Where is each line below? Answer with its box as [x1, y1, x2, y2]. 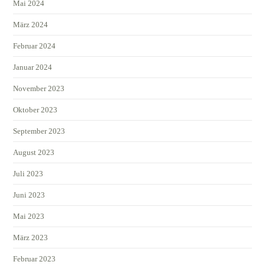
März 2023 [13, 232, 49, 242]
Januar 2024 [13, 62, 53, 72]
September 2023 [13, 126, 66, 135]
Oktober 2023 [13, 105, 58, 114]
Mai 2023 [13, 211, 45, 221]
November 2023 [13, 83, 65, 93]
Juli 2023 [13, 169, 44, 178]
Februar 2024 [13, 41, 56, 50]
